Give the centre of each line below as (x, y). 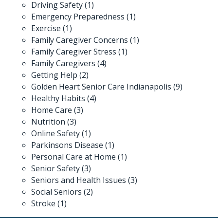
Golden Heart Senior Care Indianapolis (101, 87)
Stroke (43, 203)
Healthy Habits (58, 98)
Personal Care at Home (73, 157)
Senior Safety (55, 168)
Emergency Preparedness (78, 17)
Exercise (46, 28)
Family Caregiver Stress (74, 52)
